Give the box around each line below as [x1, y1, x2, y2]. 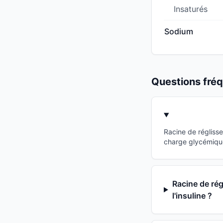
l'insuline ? [172, 191, 212, 201]
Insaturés [174, 4, 208, 14]
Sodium [164, 26, 193, 37]
